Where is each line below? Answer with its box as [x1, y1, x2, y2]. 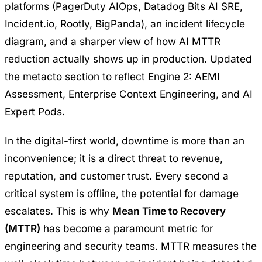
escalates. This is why [5, 205, 112, 218]
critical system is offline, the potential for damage [5, 187, 239, 200]
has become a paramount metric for [40, 222, 213, 235]
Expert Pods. [5, 105, 65, 118]
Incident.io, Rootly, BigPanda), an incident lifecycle [5, 18, 245, 30]
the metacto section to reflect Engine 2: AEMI [5, 70, 220, 83]
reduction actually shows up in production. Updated [5, 53, 252, 65]
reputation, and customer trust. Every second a [5, 170, 229, 182]
